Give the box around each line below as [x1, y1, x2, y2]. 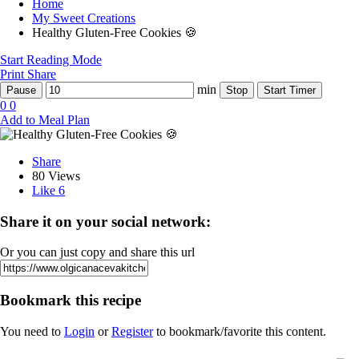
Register [111, 324, 153, 338]
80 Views [32, 169, 80, 183]
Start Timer [264, 84, 316, 96]
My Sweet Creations [32, 11, 135, 25]
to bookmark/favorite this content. [153, 324, 326, 338]
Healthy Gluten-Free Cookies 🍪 [32, 26, 197, 39]
